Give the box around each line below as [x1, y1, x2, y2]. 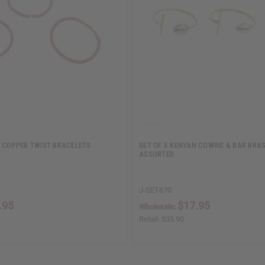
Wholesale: [139, 202, 177, 212]
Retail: [139, 215, 161, 224]
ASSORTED [139, 150, 174, 159]
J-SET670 [139, 186, 172, 195]
